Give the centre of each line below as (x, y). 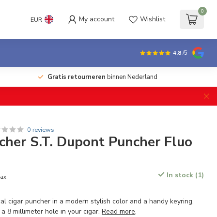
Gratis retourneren (76, 77)
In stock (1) (184, 175)
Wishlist (153, 19)
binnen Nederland (131, 77)
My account (97, 19)
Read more (119, 211)
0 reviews (41, 130)
